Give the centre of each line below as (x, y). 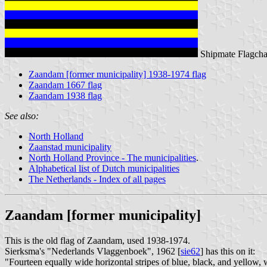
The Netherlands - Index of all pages (97, 179)
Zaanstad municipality (70, 147)
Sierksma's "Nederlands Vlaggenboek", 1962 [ (93, 251)
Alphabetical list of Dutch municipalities (104, 168)
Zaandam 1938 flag (65, 95)
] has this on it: (228, 251)
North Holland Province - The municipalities (112, 157)
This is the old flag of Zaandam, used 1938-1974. (97, 240)
